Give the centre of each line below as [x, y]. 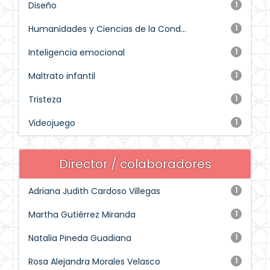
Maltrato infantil [62, 76]
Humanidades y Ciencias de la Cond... [107, 29]
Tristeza [45, 99]
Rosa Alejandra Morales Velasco [94, 262]
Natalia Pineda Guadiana [80, 238]
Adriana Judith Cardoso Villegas [94, 191]
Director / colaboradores [135, 164]
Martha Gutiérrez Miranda [82, 215]
